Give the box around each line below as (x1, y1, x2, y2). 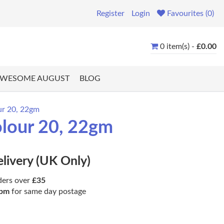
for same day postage (9, 187, 86, 196)
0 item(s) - (160, 42, 196, 50)
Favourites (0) (167, 9, 214, 17)
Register (96, 9, 124, 17)
